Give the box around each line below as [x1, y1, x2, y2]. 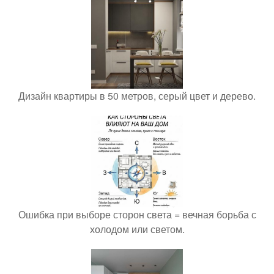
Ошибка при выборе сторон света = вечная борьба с [18, 207, 256, 221]
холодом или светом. [89, 222, 185, 236]
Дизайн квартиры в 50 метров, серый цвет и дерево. [18, 89, 256, 103]
